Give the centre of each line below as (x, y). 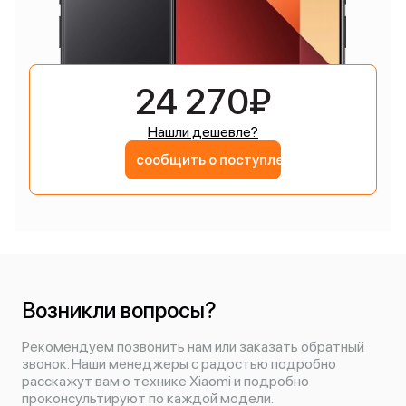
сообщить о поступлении (222, 160)
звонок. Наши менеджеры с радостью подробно (179, 364)
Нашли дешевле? (203, 132)
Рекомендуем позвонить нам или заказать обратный (193, 347)
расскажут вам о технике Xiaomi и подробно (165, 381)
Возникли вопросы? (119, 310)
